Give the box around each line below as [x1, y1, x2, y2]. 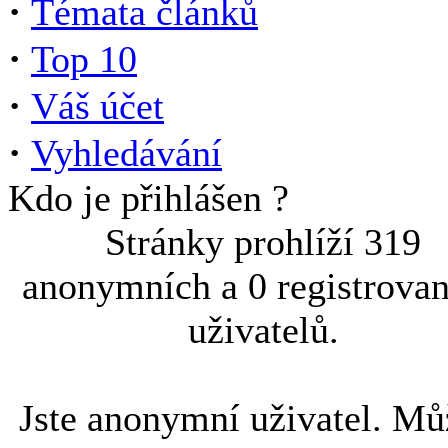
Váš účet [31, 85, 164, 127]
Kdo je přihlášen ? [8, 177, 289, 219]
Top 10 [31, 38, 137, 80]
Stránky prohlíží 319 [105, 221, 421, 263]
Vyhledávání [31, 132, 222, 174]
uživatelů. [187, 309, 339, 351]
